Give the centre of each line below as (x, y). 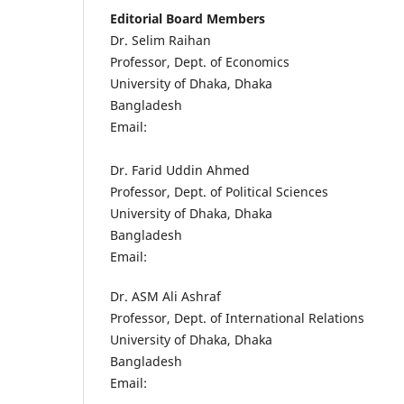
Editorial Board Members (188, 18)
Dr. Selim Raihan (161, 40)
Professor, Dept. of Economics (200, 61)
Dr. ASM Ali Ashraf (165, 296)
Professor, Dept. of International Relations (237, 317)
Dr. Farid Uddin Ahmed (180, 170)
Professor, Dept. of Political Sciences (219, 191)
